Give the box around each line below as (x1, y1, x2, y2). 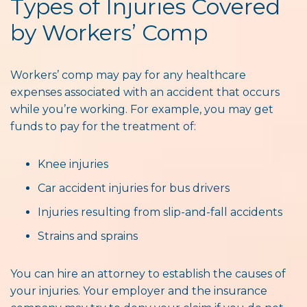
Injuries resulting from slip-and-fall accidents (38, 205, 282, 219)
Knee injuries (38, 157, 108, 171)
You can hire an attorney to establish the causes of (10, 267, 286, 280)
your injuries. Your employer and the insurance (10, 284, 267, 297)
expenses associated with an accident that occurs (10, 85, 280, 99)
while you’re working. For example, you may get (10, 102, 273, 116)
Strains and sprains (38, 229, 138, 243)
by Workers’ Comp (10, 19, 208, 46)
